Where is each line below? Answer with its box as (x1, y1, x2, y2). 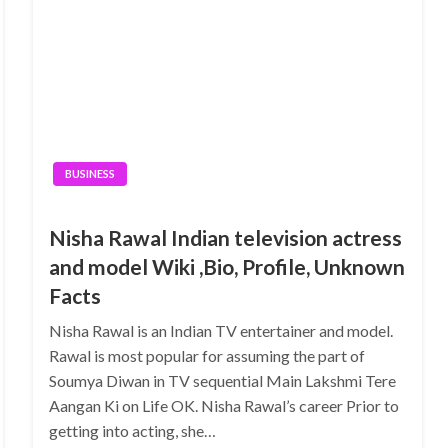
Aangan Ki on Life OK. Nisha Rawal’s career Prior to (48, 395, 399, 415)
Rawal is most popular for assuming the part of (48, 345, 365, 365)
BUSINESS (64, 166, 115, 180)
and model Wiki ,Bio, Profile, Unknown (48, 253, 405, 279)
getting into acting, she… (48, 420, 216, 440)
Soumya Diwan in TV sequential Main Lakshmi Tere (48, 370, 396, 390)
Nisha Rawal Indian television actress (48, 224, 402, 250)
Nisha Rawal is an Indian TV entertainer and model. (48, 320, 393, 340)
